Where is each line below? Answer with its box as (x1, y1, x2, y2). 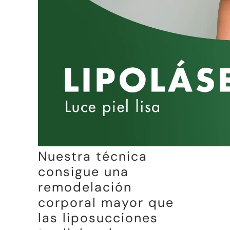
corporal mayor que (38, 194, 174, 211)
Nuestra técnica (38, 147, 147, 165)
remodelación (38, 178, 132, 196)
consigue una (38, 163, 129, 180)
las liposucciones (38, 209, 158, 226)
